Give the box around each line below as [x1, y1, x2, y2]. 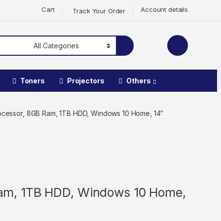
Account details [141, 5, 188, 13]
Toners [20, 76, 45, 85]
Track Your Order [73, 6, 126, 15]
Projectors [67, 76, 105, 85]
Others [126, 76, 151, 85]
